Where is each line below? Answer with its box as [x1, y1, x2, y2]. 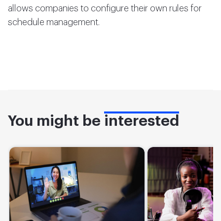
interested [104, 113, 179, 128]
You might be [8, 113, 104, 128]
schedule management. [8, 18, 100, 27]
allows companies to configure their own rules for [8, 4, 202, 13]
